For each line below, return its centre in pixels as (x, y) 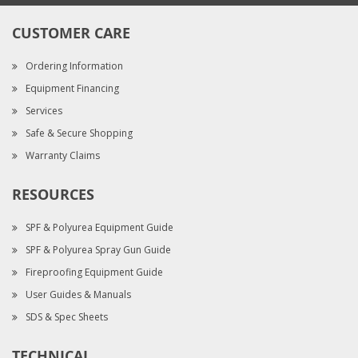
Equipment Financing (72, 88)
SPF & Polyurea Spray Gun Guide (98, 250)
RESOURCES (53, 195)
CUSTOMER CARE (71, 33)
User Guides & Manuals (78, 294)
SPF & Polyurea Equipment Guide (99, 227)
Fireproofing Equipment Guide (94, 272)
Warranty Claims (63, 155)
